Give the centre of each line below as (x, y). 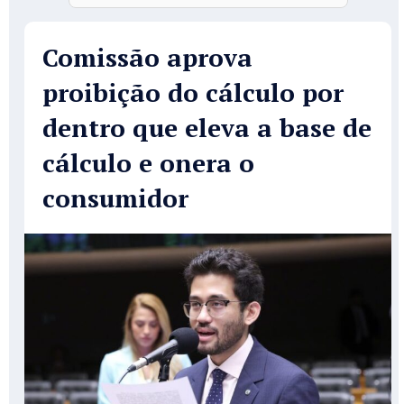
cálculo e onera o (148, 163)
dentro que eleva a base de (207, 128)
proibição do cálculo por (193, 93)
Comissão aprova (147, 58)
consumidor (115, 198)
